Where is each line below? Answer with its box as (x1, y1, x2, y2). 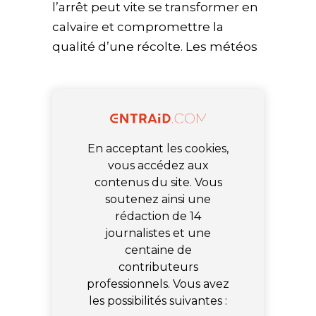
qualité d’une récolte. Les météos (52, 39, 257, 54)
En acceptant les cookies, (87, 142, 229, 156)
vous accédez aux (107, 159, 209, 173)
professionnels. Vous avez (87, 277, 229, 291)
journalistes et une (105, 226, 211, 241)
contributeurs (118, 260, 198, 274)
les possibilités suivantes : (89, 294, 227, 308)
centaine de (124, 243, 192, 257)
